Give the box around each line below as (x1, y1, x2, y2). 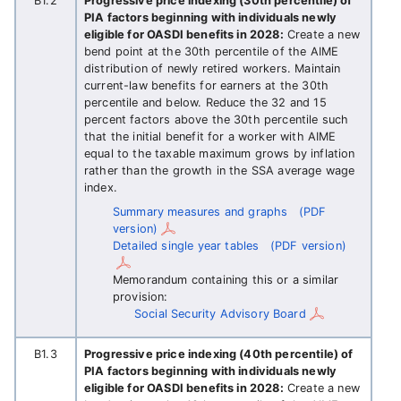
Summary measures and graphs (113, 205, 288, 218)
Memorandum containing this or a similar (113, 273, 339, 286)
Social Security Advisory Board (134, 307, 306, 320)
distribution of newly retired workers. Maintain (84, 62, 341, 75)
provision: (113, 290, 168, 303)
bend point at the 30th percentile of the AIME (84, 45, 339, 58)
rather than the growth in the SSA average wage (84, 164, 355, 177)
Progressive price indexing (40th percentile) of (84, 347, 354, 361)
